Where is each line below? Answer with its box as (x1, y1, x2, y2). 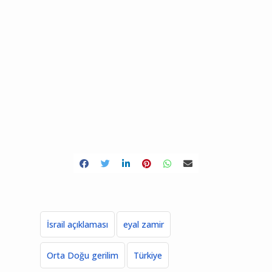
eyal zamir (123, 219, 164, 231)
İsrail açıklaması (47, 219, 108, 231)
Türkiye (134, 250, 162, 262)
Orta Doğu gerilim (47, 250, 118, 262)
